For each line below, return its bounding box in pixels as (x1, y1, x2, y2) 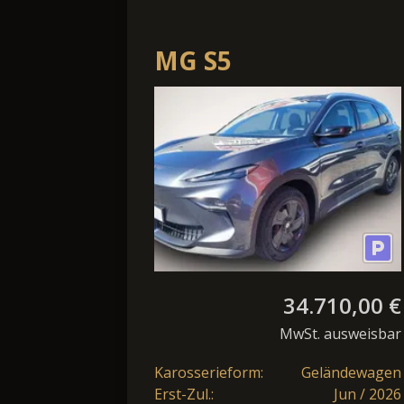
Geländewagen (301, 363, 401, 383)
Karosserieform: (154, 363, 263, 383)
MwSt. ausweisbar (280, 324, 401, 344)
